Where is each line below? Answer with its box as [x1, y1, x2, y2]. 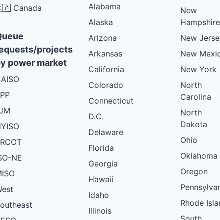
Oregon [180, 166, 208, 176]
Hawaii [88, 174, 113, 184]
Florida [88, 142, 114, 153]
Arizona [88, 32, 117, 43]
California [88, 64, 124, 74]
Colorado [88, 80, 123, 90]
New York [180, 64, 217, 74]
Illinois [88, 205, 111, 216]
